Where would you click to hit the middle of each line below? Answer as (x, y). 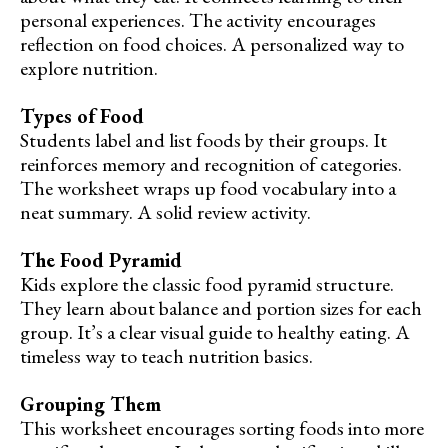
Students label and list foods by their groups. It (203, 139)
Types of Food (82, 115)
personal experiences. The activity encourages (198, 19)
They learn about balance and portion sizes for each (221, 307)
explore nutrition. (89, 67)
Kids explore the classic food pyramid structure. (207, 283)
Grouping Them (90, 403)
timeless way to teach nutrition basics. (166, 355)
